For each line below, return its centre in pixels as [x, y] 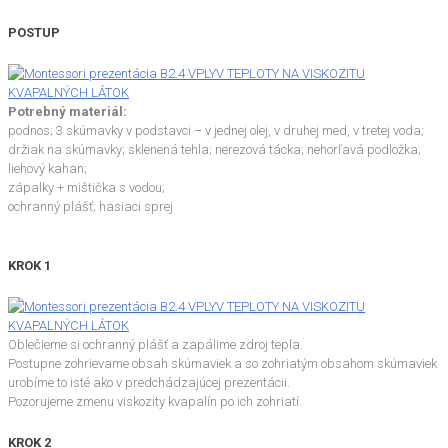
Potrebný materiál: [67, 111]
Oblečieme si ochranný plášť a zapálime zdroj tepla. [155, 345]
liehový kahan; [47, 168]
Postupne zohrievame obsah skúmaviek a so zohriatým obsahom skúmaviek [222, 364]
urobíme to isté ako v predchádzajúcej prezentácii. [149, 383]
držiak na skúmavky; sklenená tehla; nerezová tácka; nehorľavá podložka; [214, 149]
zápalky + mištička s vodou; [86, 187]
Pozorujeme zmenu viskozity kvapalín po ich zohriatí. [155, 402]
